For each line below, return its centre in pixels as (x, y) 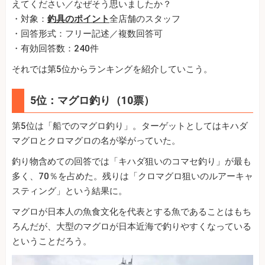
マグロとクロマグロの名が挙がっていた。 (96, 140)
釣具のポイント (78, 19)
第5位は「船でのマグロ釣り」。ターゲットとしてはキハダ (130, 126)
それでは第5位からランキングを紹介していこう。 (112, 69)
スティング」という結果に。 (70, 191)
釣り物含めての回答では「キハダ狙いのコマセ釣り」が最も (132, 161)
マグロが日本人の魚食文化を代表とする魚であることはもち (132, 211)
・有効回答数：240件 (55, 48)
